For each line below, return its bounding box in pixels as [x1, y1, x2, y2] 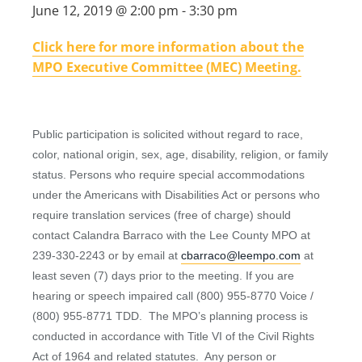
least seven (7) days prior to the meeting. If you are [32, 269, 294, 282]
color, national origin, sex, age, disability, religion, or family [32, 148, 328, 161]
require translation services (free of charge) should [32, 208, 291, 221]
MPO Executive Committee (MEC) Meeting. [32, 58, 301, 76]
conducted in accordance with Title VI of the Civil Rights [32, 330, 314, 343]
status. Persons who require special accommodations [32, 168, 305, 181]
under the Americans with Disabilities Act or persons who [32, 188, 320, 201]
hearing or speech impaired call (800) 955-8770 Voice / [32, 289, 314, 302]
